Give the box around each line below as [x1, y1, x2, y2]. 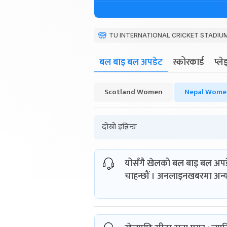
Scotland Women [104, 86, 163, 99]
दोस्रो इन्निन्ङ [102, 120, 137, 134]
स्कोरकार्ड [173, 55, 204, 70]
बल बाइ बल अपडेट [99, 55, 163, 70]
